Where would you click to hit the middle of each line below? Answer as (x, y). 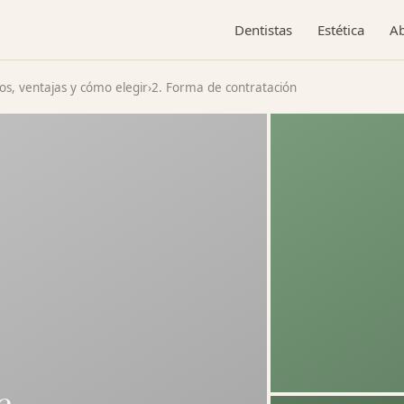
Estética (341, 30)
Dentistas (263, 30)
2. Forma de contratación (224, 87)
